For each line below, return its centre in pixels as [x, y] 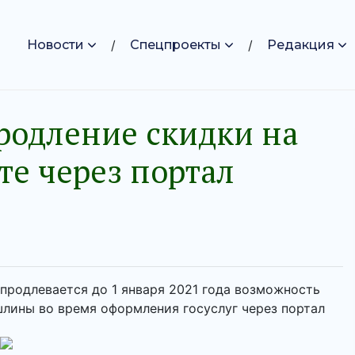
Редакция [301, 44]
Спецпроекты [176, 44]
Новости [55, 44]
